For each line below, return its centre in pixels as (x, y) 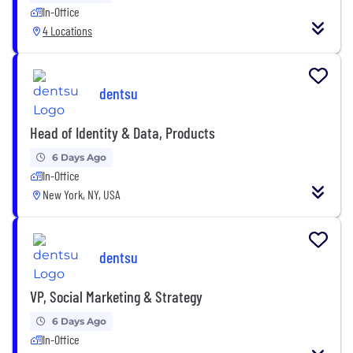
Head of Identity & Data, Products (123, 132)
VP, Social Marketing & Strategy (116, 296)
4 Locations (67, 30)
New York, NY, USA (82, 194)
